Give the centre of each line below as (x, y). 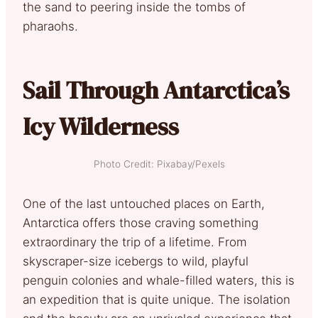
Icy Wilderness (101, 126)
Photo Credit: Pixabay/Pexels (159, 164)
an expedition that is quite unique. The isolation (157, 299)
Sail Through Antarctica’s (156, 90)
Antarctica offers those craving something (141, 223)
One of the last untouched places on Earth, (144, 203)
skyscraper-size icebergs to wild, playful (136, 261)
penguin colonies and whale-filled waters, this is (159, 280)
